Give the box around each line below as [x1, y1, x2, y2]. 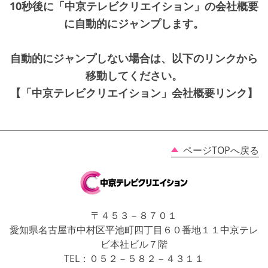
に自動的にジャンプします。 [64, 16, 204, 31]
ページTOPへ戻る [183, 144, 259, 157]
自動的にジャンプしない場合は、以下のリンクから [10, 50, 258, 65]
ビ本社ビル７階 [100, 237, 167, 251]
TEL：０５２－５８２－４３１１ [64, 252, 204, 265]
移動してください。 [86, 68, 182, 83]
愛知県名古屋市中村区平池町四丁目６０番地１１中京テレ [10, 223, 258, 236]
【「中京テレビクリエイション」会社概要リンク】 [10, 85, 258, 100]
